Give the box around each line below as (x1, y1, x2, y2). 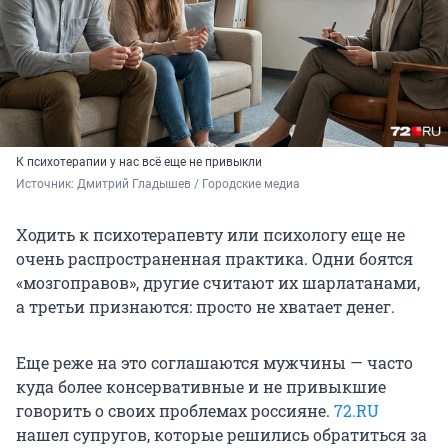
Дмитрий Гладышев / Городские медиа (77, 177, 300, 192)
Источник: (16, 177, 77, 192)
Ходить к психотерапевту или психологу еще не (16, 224, 405, 246)
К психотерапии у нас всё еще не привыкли (16, 155, 262, 170)
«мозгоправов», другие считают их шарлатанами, (16, 272, 420, 294)
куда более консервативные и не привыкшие (16, 376, 386, 398)
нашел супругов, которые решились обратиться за (16, 424, 427, 446)
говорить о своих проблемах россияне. (16, 400, 334, 422)
